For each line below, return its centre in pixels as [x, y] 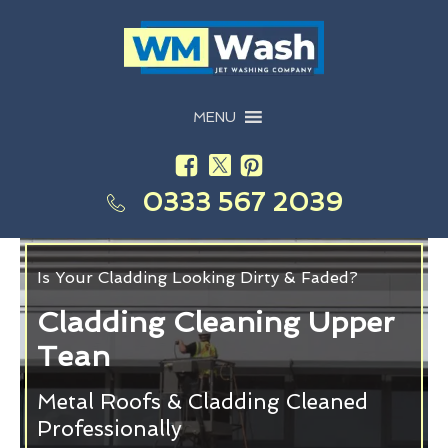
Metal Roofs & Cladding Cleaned [202, 401]
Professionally [109, 428]
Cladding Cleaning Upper [215, 321]
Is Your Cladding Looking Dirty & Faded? [197, 277]
